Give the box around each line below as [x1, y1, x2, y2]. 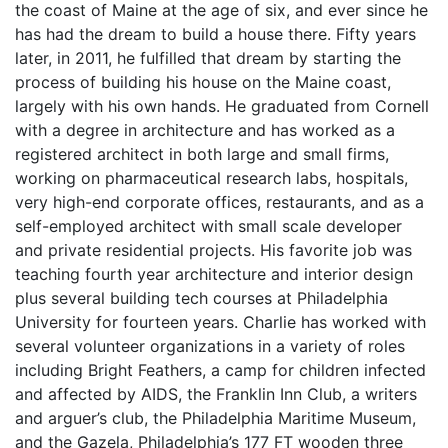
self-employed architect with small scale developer [15, 216, 402, 236]
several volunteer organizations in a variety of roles [15, 336, 405, 356]
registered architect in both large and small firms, [15, 144, 389, 164]
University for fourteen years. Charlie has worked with [15, 312, 426, 332]
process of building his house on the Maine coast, [15, 72, 391, 92]
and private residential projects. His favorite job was [15, 240, 412, 260]
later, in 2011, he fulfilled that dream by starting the [15, 48, 401, 68]
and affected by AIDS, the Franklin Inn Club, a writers [15, 384, 417, 404]
